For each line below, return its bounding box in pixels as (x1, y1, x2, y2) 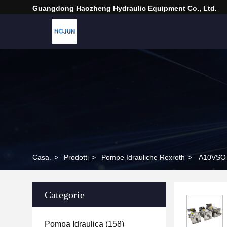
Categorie (45, 189, 85, 200)
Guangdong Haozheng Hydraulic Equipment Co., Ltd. (32, 4, 217, 12)
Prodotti (64, 153, 89, 161)
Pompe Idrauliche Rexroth (101, 153, 185, 161)
